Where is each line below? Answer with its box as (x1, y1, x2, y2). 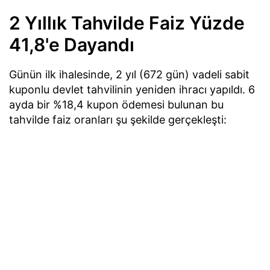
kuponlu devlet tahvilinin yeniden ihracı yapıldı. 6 (9, 83, 255, 96)
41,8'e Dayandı (9, 33, 134, 55)
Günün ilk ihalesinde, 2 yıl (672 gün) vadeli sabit (9, 67, 250, 81)
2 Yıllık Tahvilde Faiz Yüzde (9, 11, 245, 34)
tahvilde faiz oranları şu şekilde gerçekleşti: (9, 113, 227, 126)
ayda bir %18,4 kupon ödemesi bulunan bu (9, 98, 224, 111)
